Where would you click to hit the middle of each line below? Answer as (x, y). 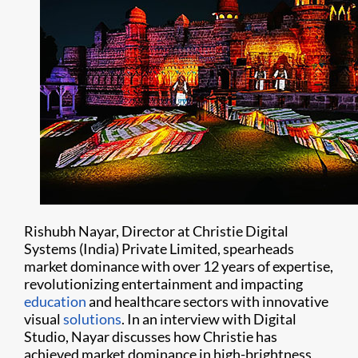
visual (44, 319)
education (55, 301)
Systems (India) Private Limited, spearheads (159, 249)
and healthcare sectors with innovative (207, 301)
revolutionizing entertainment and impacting (163, 284)
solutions (92, 319)
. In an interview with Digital (209, 319)
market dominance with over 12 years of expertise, (179, 266)
